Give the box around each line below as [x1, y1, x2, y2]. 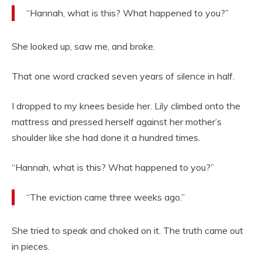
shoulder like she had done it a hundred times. [12, 132, 200, 144]
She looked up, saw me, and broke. [12, 40, 155, 53]
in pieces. [12, 240, 50, 253]
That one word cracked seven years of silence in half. [12, 70, 235, 82]
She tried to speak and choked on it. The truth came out [12, 225, 243, 237]
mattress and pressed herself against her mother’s [12, 116, 222, 128]
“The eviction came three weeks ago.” [26, 191, 185, 204]
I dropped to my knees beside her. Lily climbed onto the [12, 100, 240, 112]
